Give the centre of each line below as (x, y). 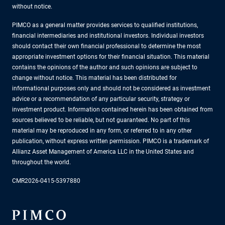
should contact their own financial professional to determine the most (106, 46)
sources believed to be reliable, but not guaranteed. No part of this (101, 120)
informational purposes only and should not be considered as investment (111, 88)
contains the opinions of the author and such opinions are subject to (105, 67)
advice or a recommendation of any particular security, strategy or (101, 99)
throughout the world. (41, 162)
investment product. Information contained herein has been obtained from (113, 109)
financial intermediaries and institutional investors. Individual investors (108, 35)
